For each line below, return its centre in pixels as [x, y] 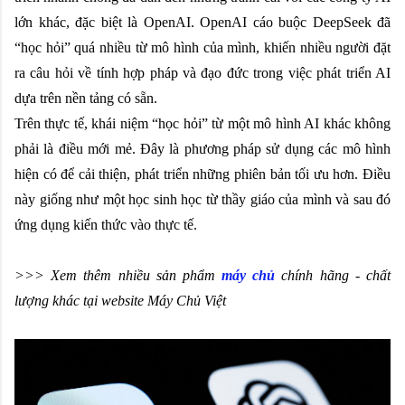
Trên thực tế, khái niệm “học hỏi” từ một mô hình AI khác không [202, 123]
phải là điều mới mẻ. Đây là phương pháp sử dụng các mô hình [202, 148]
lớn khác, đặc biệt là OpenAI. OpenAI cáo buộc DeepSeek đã [202, 22]
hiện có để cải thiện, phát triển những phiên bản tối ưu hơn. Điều [202, 174]
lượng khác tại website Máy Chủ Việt [120, 300]
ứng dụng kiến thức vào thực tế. [106, 224]
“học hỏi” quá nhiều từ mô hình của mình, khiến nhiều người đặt [202, 47]
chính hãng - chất [333, 275]
